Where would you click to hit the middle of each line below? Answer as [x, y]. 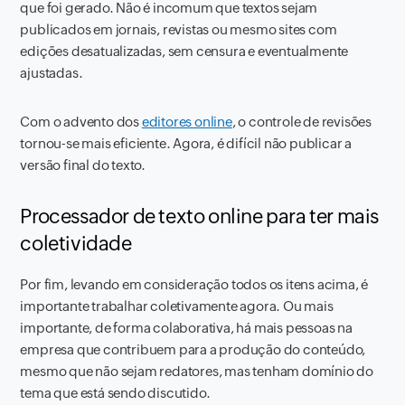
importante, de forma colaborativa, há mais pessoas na [186, 328]
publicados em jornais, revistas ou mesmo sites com [179, 29]
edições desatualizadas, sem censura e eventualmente [184, 51]
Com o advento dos [81, 122]
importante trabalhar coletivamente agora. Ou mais [177, 306]
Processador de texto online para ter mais [200, 217]
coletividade [76, 244]
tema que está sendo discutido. [115, 393]
